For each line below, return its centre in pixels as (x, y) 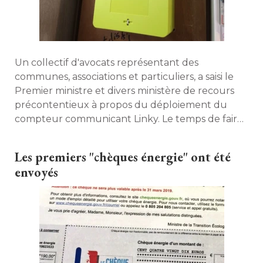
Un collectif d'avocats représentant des (107, 63)
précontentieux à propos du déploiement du (121, 105)
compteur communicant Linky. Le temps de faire (129, 119)
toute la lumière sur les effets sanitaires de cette (128, 133)
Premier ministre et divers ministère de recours (124, 91)
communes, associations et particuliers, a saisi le (124, 77)
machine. (36, 147)
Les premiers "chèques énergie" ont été (123, 157)
